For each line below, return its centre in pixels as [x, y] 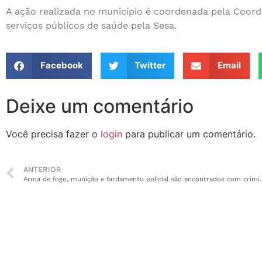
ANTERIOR [42, 170]
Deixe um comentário [100, 106]
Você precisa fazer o [53, 134]
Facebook [61, 65]
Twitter [150, 65]
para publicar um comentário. [189, 134]
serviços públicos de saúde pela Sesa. [91, 25]
